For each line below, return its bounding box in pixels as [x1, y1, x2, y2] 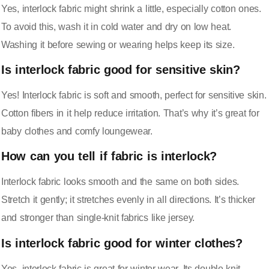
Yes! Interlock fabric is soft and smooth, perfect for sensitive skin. [1, 90, 267, 100]
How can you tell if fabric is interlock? [1, 150, 217, 163]
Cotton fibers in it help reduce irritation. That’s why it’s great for [1, 108, 259, 118]
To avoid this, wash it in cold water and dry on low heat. [1, 21, 231, 32]
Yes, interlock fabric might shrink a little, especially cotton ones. [1, 3, 261, 14]
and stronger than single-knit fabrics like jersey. [1, 213, 195, 223]
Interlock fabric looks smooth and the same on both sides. [1, 177, 239, 187]
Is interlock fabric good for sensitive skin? [1, 63, 240, 76]
